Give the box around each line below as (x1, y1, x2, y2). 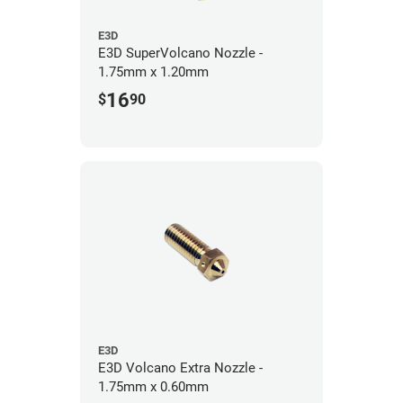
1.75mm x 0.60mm (98, 378, 209, 395)
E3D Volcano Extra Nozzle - (98, 359, 263, 376)
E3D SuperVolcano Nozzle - (98, 45, 263, 62)
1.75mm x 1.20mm (98, 64, 209, 81)
